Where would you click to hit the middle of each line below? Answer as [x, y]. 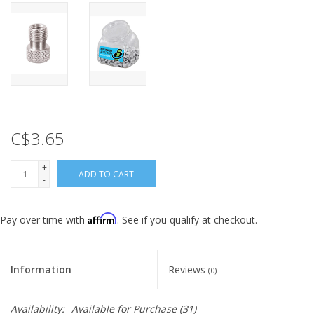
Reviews [188, 270]
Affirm [102, 219]
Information [41, 270]
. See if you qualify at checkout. [187, 220]
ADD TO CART [106, 175]
